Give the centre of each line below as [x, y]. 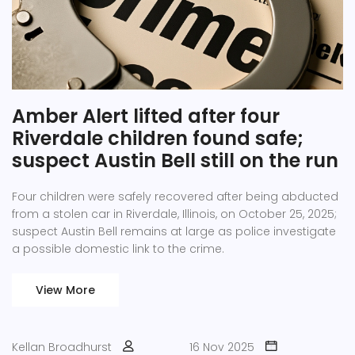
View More [65, 290]
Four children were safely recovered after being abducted [175, 196]
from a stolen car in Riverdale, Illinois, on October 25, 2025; [174, 214]
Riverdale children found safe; [158, 138]
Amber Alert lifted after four [146, 116]
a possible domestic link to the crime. [118, 248]
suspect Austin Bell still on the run [175, 160]
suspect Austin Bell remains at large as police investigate [174, 231]
